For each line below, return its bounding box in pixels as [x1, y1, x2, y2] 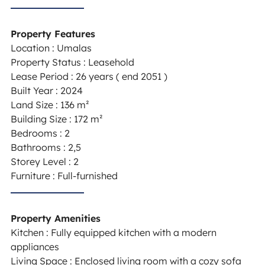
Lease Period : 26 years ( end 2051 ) [10, 70, 167, 82]
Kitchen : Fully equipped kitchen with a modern [10, 226, 216, 238]
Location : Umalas [10, 41, 92, 54]
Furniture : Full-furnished [10, 169, 118, 182]
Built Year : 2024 [10, 84, 83, 96]
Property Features [10, 27, 95, 40]
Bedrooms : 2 [10, 127, 70, 139]
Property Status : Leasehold [10, 56, 134, 68]
